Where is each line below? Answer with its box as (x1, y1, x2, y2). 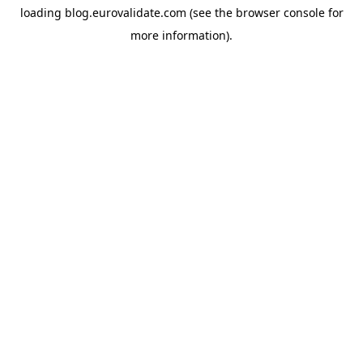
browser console (235, 5, 325, 20)
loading (19, 5, 65, 20)
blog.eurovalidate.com (64, 5, 186, 20)
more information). (130, 28, 233, 43)
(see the (186, 5, 233, 20)
